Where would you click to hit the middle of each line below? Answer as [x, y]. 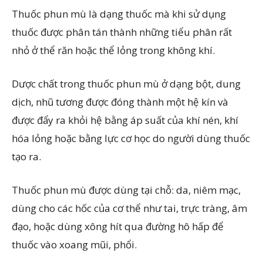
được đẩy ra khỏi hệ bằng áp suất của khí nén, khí [125, 120]
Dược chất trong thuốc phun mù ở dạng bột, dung [126, 84]
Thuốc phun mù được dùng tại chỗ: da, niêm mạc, [126, 190]
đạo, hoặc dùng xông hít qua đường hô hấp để [118, 226]
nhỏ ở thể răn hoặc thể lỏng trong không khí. [113, 50]
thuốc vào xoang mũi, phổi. [74, 245]
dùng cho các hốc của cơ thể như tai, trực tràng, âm [129, 208]
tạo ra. [26, 156]
